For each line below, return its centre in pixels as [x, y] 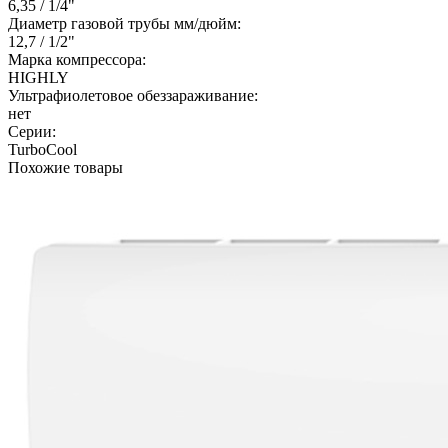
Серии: [32, 131]
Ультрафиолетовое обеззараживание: [133, 95]
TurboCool [42, 149]
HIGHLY [38, 77]
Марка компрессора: [77, 59]
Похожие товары [65, 167]
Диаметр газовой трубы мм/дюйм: [124, 23]
